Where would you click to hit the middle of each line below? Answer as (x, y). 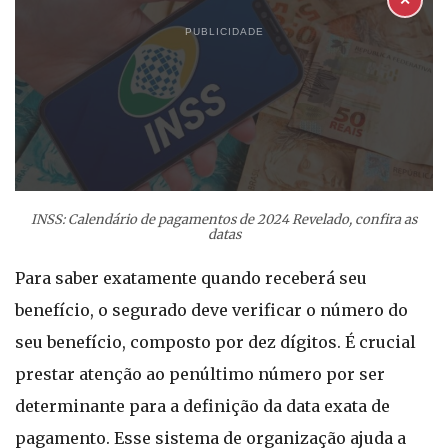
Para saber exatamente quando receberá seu (191, 278)
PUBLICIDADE (224, 32)
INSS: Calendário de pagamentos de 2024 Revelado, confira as (224, 219)
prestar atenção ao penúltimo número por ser (200, 374)
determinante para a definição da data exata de (202, 406)
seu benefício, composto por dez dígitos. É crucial (215, 342)
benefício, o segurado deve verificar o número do (211, 310)
